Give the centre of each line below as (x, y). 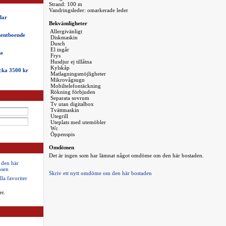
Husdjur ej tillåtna (70, 62)
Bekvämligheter (68, 23)
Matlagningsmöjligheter (77, 74)
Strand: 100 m (65, 4)
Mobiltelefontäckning (75, 86)
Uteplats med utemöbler (77, 122)
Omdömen (61, 147)
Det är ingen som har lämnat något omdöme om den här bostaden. (126, 155)
